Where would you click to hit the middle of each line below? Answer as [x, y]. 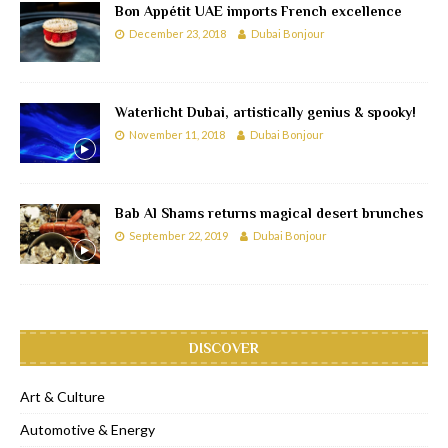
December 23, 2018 [177, 33]
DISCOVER [224, 348]
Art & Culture [62, 397]
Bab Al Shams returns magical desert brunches [269, 212]
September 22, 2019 [178, 235]
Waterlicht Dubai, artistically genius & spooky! [265, 111]
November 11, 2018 [177, 134]
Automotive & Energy [87, 430]
